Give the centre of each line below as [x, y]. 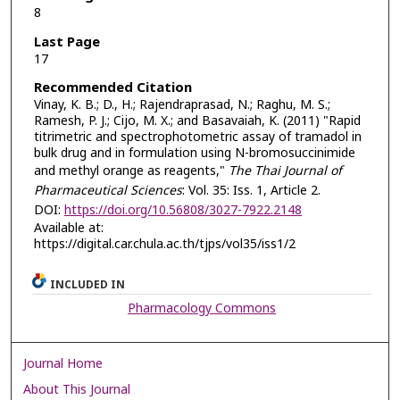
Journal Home [63, 363]
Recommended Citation [112, 88]
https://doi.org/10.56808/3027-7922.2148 [183, 211]
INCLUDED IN [88, 284]
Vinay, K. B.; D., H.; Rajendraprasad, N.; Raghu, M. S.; [182, 105]
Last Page [67, 42]
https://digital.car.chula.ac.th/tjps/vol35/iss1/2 [164, 245]
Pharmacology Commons [202, 308]
